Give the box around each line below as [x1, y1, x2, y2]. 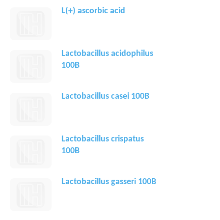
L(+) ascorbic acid [61, 6, 125, 16]
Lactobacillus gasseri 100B [61, 177, 156, 187]
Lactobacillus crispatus [61, 135, 144, 144]
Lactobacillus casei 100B [61, 92, 149, 102]
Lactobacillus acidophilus [61, 49, 153, 59]
